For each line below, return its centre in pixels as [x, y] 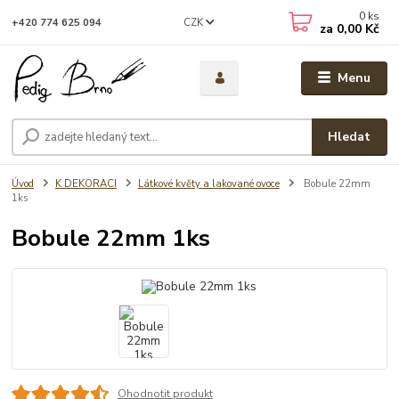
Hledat [350, 137]
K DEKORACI [86, 184]
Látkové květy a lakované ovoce [208, 184]
